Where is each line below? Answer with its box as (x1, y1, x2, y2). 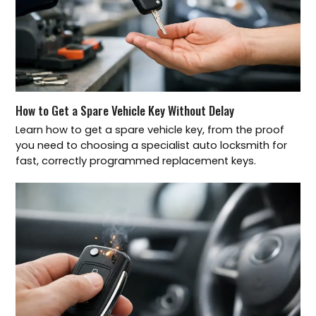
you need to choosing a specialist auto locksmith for (16, 138, 288, 152)
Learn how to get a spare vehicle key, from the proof (16, 122, 285, 137)
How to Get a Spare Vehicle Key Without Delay (16, 100, 235, 119)
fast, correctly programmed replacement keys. (16, 153, 257, 168)
